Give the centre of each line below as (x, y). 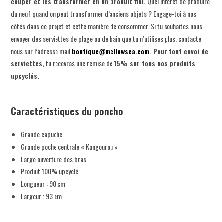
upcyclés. (25, 75)
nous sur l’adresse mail (42, 51)
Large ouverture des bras (54, 159)
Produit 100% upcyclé (50, 171)
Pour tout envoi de (181, 51)
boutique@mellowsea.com (111, 51)
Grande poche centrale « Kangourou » (70, 146)
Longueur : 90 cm (43, 183)
